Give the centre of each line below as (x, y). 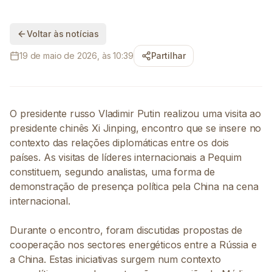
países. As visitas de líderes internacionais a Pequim (126, 157)
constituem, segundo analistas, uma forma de (113, 172)
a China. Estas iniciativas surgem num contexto (115, 259)
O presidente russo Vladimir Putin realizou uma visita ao (136, 114)
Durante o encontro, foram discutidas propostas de (126, 230)
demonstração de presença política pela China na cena (134, 186)
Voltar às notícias (63, 34)
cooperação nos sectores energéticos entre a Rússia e (133, 245)
